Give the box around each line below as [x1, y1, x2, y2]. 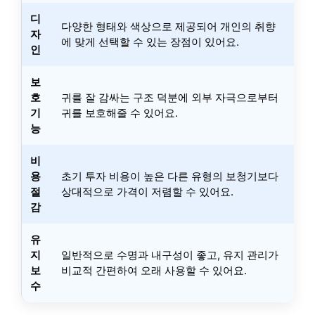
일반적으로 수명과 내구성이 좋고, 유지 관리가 [61, 247, 278, 262]
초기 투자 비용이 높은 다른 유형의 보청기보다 [61, 169, 278, 183]
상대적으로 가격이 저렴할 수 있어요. [61, 184, 233, 198]
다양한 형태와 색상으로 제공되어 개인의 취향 [61, 19, 276, 33]
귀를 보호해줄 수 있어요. [61, 105, 178, 120]
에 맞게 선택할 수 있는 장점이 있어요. [61, 34, 239, 49]
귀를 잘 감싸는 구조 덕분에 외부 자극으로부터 [61, 90, 278, 104]
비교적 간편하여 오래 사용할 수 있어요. [61, 263, 247, 277]
